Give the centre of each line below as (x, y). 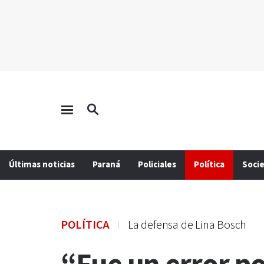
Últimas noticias (42, 165)
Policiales (157, 165)
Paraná (106, 165)
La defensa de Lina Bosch (187, 225)
